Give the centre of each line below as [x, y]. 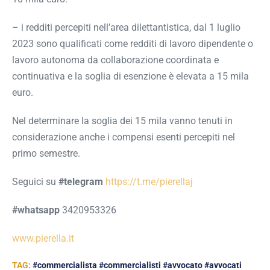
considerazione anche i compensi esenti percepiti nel [124, 137]
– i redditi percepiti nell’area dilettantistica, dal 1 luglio [126, 28]
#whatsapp [36, 210]
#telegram [81, 182]
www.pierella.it [43, 239]
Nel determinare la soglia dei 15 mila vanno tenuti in [122, 121]
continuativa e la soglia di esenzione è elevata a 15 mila [130, 77]
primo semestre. [46, 154]
